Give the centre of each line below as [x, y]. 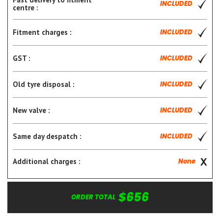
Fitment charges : [42, 32]
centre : [26, 8]
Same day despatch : [47, 137]
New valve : [31, 110]
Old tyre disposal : [44, 84]
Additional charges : [47, 162]
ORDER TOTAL [95, 197]
